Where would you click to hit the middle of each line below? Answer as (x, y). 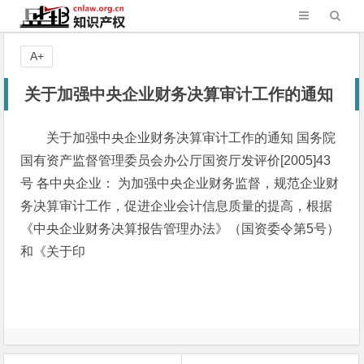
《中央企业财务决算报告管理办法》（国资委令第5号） (180, 229)
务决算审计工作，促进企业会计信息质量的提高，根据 (177, 206)
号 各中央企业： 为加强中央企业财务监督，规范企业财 (180, 183)
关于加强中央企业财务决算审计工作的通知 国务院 (191, 138)
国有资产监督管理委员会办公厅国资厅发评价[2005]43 (176, 160)
